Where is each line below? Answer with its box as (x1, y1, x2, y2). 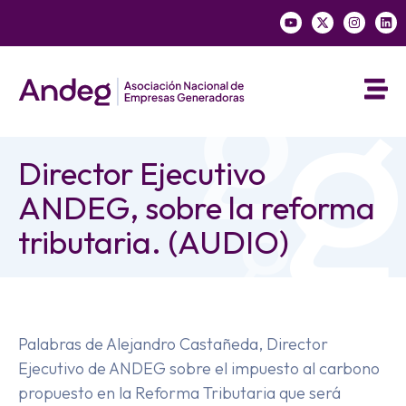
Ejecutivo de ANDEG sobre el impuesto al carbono (18, 358, 380, 379)
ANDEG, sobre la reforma (18, 187, 375, 227)
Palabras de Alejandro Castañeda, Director (18, 333, 328, 354)
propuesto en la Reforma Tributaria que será (18, 382, 341, 403)
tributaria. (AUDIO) (18, 221, 289, 262)
